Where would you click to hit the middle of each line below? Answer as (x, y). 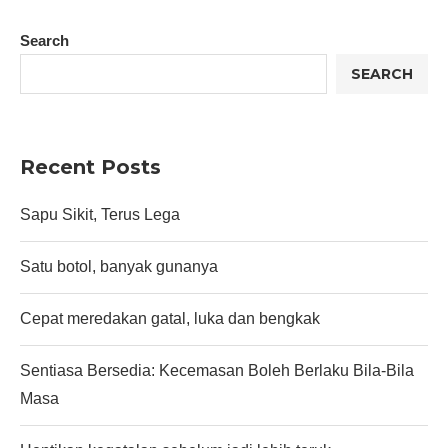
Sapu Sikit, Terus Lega (100, 214)
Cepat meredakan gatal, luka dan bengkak (170, 318)
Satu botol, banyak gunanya (119, 266)
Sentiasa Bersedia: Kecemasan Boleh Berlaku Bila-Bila (217, 370)
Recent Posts (90, 167)
